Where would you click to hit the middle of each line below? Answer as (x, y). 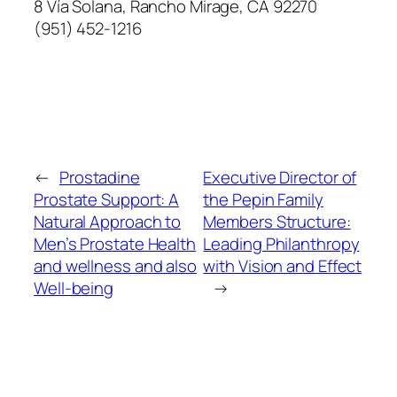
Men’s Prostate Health (115, 244)
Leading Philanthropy (281, 244)
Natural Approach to (108, 222)
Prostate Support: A (107, 200)
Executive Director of (280, 178)
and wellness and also (115, 266)
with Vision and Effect (283, 266)
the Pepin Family (263, 200)
